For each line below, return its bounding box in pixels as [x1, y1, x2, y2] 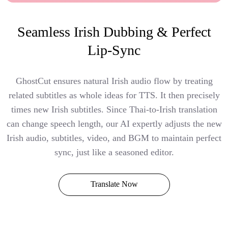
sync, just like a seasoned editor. [54, 147, 174, 157]
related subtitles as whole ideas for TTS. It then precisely [8, 90, 220, 100]
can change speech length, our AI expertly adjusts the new [6, 118, 222, 129]
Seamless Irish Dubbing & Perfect [17, 23, 211, 40]
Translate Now [90, 179, 138, 188]
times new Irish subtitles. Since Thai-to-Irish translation [11, 104, 217, 115]
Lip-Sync [88, 42, 140, 58]
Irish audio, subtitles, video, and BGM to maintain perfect [7, 132, 221, 143]
